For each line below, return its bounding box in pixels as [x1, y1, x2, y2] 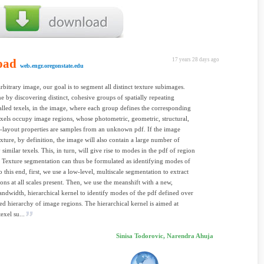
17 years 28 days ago [172, 57, 219, 62]
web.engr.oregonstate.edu [20, 62, 84, 69]
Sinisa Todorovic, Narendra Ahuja [116, 232, 213, 239]
